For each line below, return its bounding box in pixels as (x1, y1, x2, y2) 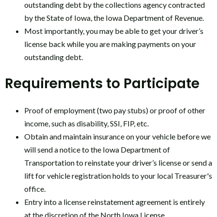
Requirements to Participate (5, 74, 200, 93)
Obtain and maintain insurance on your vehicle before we (24, 131, 211, 141)
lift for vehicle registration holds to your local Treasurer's (24, 170, 212, 180)
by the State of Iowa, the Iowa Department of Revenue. (24, 13, 204, 23)
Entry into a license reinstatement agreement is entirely (24, 197, 205, 206)
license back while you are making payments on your (24, 39, 196, 49)
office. (24, 184, 46, 193)
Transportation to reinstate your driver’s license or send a (24, 157, 212, 167)
